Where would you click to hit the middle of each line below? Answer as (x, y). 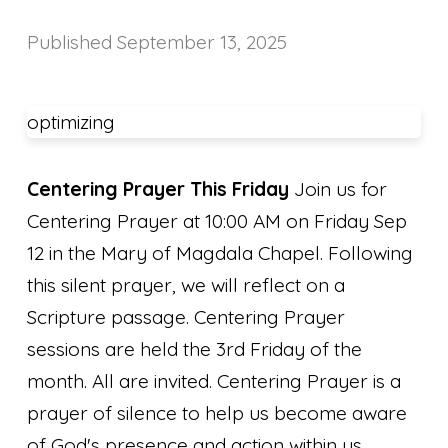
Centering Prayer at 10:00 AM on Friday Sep (217, 220)
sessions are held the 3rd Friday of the (195, 348)
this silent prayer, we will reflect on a (186, 284)
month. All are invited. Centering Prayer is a (214, 380)
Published (72, 41)
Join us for (338, 188)
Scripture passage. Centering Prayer (186, 316)
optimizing (71, 121)
